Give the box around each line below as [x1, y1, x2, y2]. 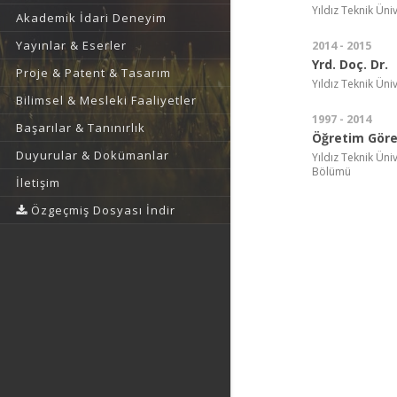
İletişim [16, 175, 60, 191]
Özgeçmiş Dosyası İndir [27, 202, 175, 218]
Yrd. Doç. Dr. [312, 55, 388, 73]
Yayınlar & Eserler [16, 37, 127, 53]
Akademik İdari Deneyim [16, 10, 167, 26]
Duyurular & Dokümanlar [16, 147, 169, 163]
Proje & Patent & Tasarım [16, 65, 171, 81]
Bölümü [312, 163, 351, 179]
